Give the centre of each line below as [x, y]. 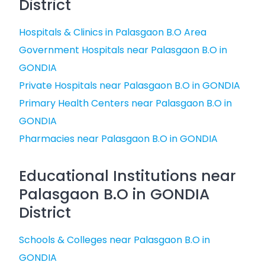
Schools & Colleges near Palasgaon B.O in [114, 240]
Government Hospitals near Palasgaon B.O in [123, 50]
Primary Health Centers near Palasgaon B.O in [125, 103]
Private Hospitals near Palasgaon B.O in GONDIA [130, 85]
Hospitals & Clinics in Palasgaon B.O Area [113, 32]
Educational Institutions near [127, 176]
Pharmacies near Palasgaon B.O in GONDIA [118, 139]
